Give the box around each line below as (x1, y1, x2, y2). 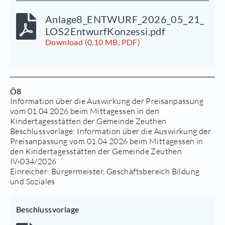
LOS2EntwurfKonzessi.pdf (45, 25, 166, 37)
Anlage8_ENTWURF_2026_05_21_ (45, 13, 204, 25)
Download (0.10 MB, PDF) (45, 37, 141, 47)
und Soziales (10, 176, 55, 186)
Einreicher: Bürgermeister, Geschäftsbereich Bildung (10, 166, 200, 176)
